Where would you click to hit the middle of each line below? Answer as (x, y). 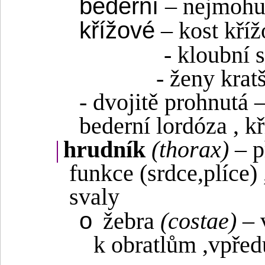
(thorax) (190, 150)
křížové (117, 30)
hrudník (107, 150)
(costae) (198, 222)
